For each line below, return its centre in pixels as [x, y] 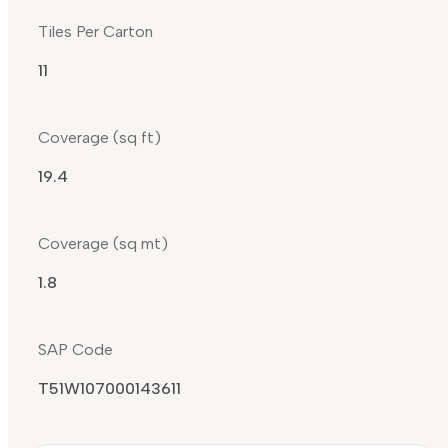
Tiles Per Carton [95, 32]
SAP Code [75, 350]
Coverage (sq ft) [99, 138]
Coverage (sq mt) [103, 244]
